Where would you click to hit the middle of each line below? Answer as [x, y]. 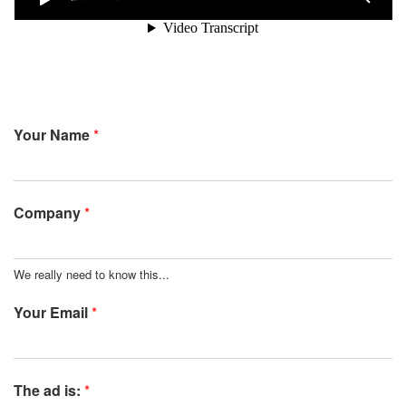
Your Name [53, 135]
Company [49, 213]
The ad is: [49, 391]
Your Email [53, 313]
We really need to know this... [92, 275]
